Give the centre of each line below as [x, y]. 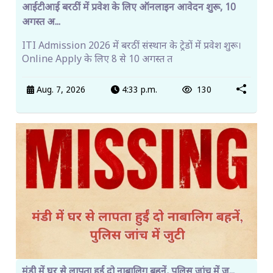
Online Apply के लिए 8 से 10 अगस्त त [97, 60]
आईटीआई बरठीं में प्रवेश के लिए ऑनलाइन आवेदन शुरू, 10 [129, 8]
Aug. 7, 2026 [60, 91]
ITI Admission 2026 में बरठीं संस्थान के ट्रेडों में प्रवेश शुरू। [132, 46]
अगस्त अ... [41, 23]
